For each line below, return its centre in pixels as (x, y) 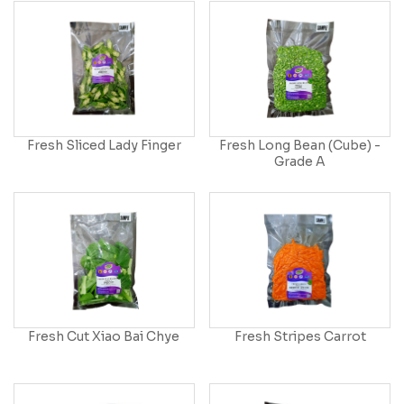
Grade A (300, 162)
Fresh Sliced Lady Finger (104, 146)
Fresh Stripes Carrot (300, 337)
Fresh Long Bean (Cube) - (300, 146)
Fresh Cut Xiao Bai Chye (104, 337)
